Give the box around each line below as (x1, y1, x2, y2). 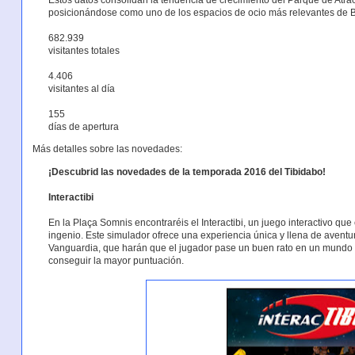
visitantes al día (48, 82, 115, 94)
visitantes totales (48, 44, 120, 56)
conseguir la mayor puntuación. (48, 254, 184, 266)
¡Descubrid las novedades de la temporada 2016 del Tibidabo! (48, 166, 326, 177)
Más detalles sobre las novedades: (32, 143, 182, 155)
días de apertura (48, 120, 119, 132)
